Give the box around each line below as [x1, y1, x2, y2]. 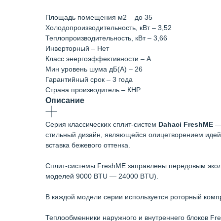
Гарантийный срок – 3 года [45, 75, 133, 83]
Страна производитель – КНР [45, 86, 141, 94]
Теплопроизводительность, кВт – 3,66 [45, 34, 167, 42]
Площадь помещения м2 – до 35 [45, 13, 152, 21]
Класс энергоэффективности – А [45, 55, 151, 63]
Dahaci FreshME [158, 120, 213, 128]
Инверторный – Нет [45, 44, 109, 52]
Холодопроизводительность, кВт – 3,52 [45, 24, 172, 32]
